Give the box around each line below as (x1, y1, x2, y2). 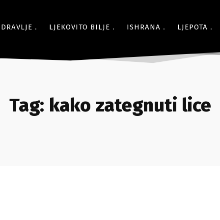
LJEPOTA (177, 23, 208, 31)
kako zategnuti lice (49, 94, 211, 116)
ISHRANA (127, 23, 161, 31)
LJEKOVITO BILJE (49, 23, 110, 31)
